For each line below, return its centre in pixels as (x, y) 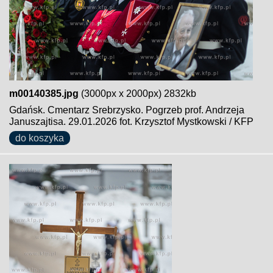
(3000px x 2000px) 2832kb (137, 94)
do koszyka (40, 138)
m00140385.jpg (44, 94)
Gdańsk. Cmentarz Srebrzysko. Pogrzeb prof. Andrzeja (127, 110)
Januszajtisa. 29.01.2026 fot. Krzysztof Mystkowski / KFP (131, 122)
